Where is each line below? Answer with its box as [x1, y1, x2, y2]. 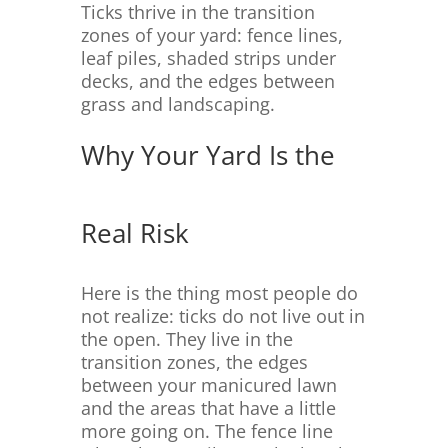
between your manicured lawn [80, 373, 337, 398]
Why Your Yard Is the [80, 137, 335, 174]
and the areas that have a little [80, 396, 336, 421]
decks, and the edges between [80, 69, 335, 94]
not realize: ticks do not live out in [80, 304, 365, 329]
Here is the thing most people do [80, 281, 358, 306]
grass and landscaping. [80, 92, 275, 117]
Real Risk [80, 215, 189, 252]
